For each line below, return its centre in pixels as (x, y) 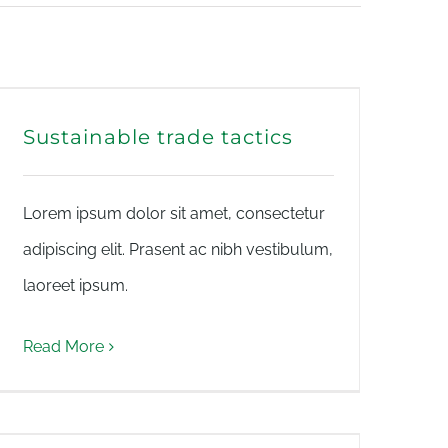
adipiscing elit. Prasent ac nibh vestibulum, (178, 249)
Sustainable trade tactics (158, 137)
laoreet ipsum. (75, 285)
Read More (63, 346)
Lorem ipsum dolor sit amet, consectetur (174, 213)
